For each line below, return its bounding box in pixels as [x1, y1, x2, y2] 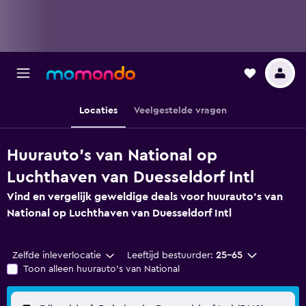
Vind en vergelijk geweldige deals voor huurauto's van [7, 191, 283, 202]
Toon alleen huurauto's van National [23, 264, 180, 274]
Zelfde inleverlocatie [12, 251, 101, 260]
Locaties [79, 106, 117, 115]
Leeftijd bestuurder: [126, 251, 213, 260]
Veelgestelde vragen [134, 106, 227, 115]
